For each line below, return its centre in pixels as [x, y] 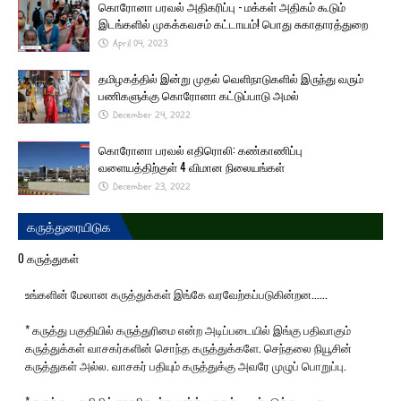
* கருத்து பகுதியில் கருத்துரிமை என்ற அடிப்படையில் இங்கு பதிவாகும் [188, 329]
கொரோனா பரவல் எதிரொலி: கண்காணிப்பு [200, 149]
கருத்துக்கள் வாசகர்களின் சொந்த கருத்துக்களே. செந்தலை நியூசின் [188, 347]
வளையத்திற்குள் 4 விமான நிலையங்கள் [192, 166]
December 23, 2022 [152, 187]
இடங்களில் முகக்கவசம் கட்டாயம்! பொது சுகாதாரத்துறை [233, 23]
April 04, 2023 [141, 43]
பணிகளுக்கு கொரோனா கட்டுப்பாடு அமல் [199, 95]
